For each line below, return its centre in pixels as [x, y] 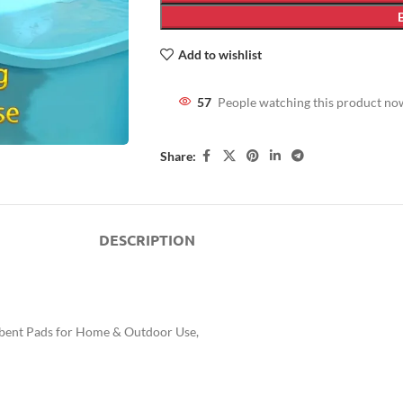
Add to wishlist [219, 54]
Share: [178, 156]
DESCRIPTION [147, 240]
